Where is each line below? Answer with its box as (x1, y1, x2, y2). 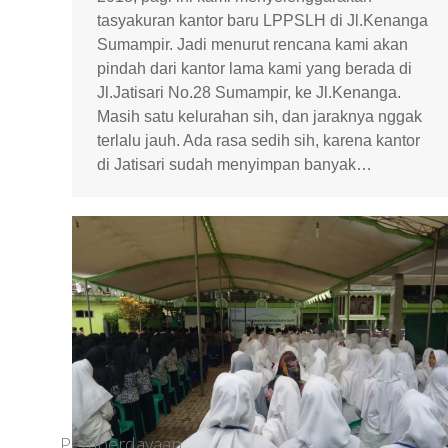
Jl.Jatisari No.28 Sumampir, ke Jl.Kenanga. (97, 83, 401, 101)
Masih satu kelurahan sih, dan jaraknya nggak (97, 107, 422, 125)
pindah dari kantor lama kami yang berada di (97, 59, 412, 77)
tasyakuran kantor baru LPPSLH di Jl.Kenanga (97, 11, 428, 29)
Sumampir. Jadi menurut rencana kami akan (97, 35, 408, 53)
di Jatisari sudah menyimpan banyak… (97, 155, 372, 173)
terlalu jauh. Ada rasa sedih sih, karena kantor (97, 131, 420, 149)
